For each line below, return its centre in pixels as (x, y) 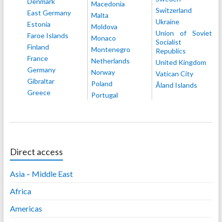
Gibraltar (41, 81)
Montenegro (111, 49)
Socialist (168, 42)
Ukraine (167, 22)
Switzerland (173, 10)
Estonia (39, 24)
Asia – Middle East (41, 173)
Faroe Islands (48, 35)
